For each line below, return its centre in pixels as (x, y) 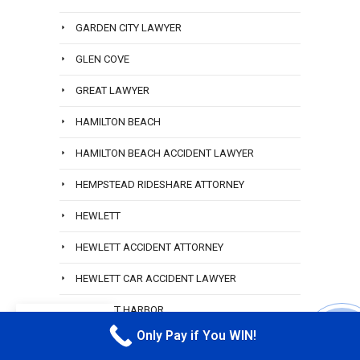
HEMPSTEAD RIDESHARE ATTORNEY (160, 185)
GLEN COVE (102, 59)
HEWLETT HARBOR (120, 310)
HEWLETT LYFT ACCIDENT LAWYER (156, 342)
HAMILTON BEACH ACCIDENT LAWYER (165, 153)
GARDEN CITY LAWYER (129, 28)
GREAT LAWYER (112, 91)
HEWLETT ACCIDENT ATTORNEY (149, 247)
